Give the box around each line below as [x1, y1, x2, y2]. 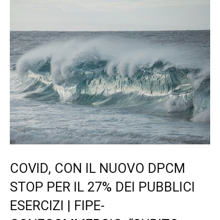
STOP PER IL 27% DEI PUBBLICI [10, 179, 195, 195]
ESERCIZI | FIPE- [10, 198, 105, 214]
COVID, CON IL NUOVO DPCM [10, 161, 185, 177]
